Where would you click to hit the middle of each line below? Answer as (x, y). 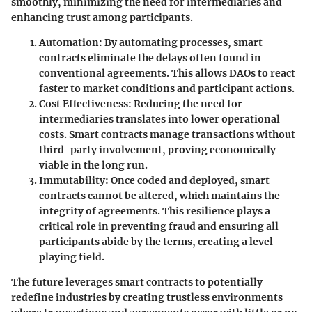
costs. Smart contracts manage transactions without (167, 134)
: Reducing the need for (185, 103)
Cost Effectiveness (84, 103)
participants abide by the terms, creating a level (156, 241)
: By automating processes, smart (181, 42)
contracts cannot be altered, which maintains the (159, 195)
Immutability (72, 180)
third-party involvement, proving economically (157, 149)
